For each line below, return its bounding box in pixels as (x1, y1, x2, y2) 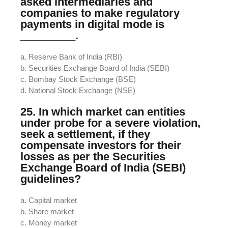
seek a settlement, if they (20, 127, 150, 140)
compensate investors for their (20, 138, 181, 152)
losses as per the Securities (20, 150, 165, 163)
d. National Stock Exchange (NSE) (20, 85, 135, 95)
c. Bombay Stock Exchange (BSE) (20, 74, 136, 83)
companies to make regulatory (20, 6, 180, 19)
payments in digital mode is (20, 17, 164, 31)
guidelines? (20, 172, 81, 185)
